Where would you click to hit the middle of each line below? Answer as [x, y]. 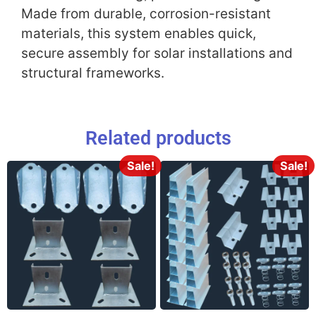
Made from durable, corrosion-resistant [146, 13]
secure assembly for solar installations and [157, 53]
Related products [158, 139]
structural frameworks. [93, 73]
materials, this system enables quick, [139, 33]
